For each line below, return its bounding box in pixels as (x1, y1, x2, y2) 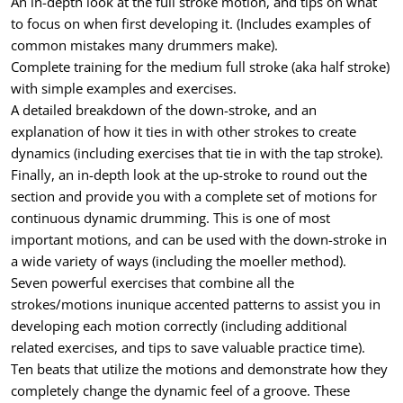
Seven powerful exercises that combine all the (11, 273, 294, 291)
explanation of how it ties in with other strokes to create (11, 121, 356, 140)
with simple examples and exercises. (11, 78, 237, 97)
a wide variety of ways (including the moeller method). (11, 251, 346, 270)
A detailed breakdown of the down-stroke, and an (11, 100, 317, 119)
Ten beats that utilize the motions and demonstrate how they (11, 359, 388, 378)
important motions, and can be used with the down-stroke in (11, 229, 387, 248)
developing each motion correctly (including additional (11, 316, 347, 335)
